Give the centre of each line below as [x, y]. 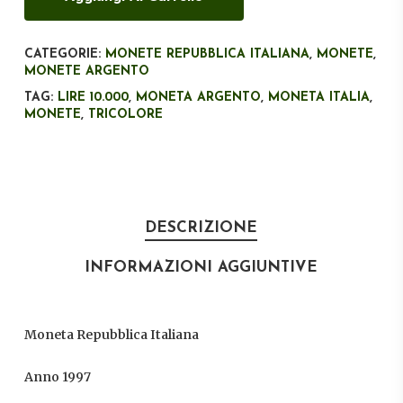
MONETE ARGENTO [86, 72]
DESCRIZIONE [201, 228]
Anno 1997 [57, 377]
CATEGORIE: [64, 55]
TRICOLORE [125, 115]
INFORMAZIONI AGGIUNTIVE [201, 268]
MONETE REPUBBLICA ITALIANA [207, 55]
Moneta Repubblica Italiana [111, 335]
